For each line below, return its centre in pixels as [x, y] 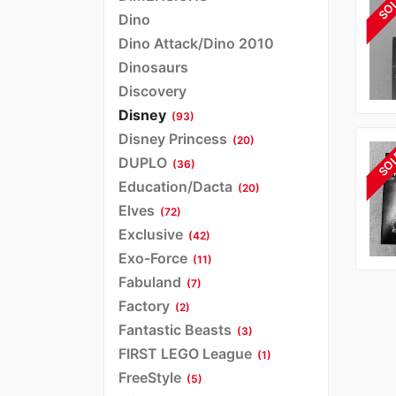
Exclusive [151, 234]
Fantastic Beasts [175, 329]
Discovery [152, 91]
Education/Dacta [175, 186]
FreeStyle [150, 377]
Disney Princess [173, 138]
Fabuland [150, 282]
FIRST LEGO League [185, 353]
